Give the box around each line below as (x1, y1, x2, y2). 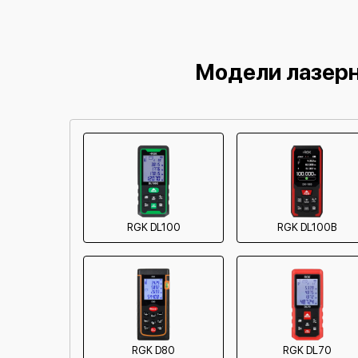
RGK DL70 (282, 344, 332, 356)
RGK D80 (132, 344, 175, 356)
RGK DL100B (277, 221, 336, 233)
